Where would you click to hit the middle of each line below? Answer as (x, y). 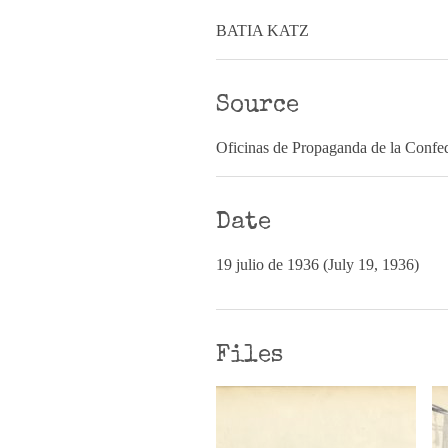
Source (257, 106)
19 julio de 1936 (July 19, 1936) (317, 264)
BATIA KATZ (262, 30)
